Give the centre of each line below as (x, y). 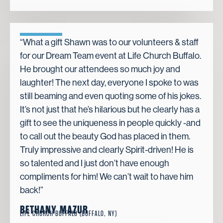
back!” (32, 190)
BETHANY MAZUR (54, 210)
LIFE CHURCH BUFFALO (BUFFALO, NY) (68, 214)
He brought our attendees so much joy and (100, 69)
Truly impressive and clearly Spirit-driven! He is (107, 150)
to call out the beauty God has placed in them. (105, 136)
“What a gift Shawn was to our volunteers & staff (109, 42)
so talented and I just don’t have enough (95, 163)
